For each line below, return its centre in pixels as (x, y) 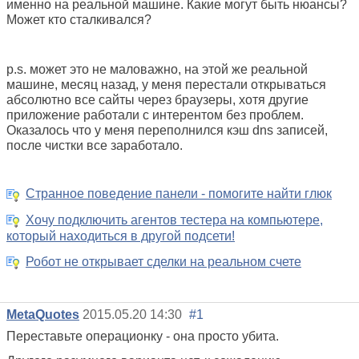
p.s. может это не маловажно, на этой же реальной (157, 70)
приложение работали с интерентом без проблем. (155, 115)
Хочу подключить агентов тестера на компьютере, (174, 220)
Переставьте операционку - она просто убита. (143, 337)
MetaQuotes (43, 315)
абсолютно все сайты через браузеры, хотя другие (157, 100)
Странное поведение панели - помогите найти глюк (179, 194)
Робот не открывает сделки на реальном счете (163, 262)
